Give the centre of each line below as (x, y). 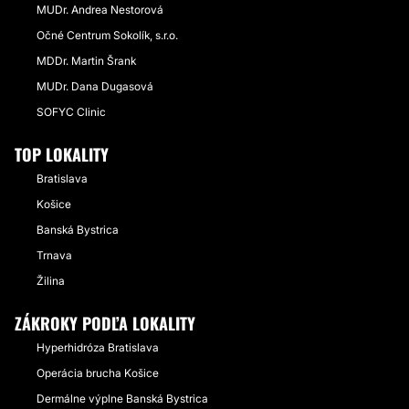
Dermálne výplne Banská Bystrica (122, 399)
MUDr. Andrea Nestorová (100, 10)
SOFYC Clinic (71, 112)
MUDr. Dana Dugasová (95, 86)
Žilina (51, 281)
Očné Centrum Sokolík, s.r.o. (107, 35)
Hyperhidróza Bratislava (98, 347)
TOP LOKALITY (62, 154)
